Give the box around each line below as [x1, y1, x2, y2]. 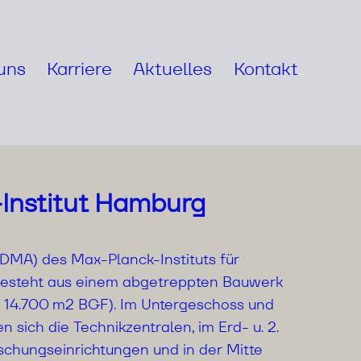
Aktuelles [133, 56, 213, 80]
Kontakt [233, 56, 298, 80]
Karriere [47, 56, 113, 80]
